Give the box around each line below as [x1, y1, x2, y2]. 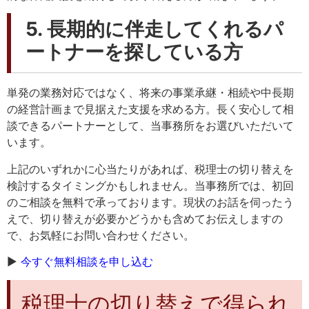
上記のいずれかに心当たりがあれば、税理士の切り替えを [7, 161, 294, 176]
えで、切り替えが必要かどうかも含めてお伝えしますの [7, 211, 283, 226]
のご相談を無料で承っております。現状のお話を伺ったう [7, 195, 294, 209]
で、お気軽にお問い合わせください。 [7, 228, 195, 242]
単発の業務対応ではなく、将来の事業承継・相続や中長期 [7, 86, 294, 100]
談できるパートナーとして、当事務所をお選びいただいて [7, 119, 294, 133]
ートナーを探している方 [26, 40, 243, 64]
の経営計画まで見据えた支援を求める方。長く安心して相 [7, 102, 294, 117]
